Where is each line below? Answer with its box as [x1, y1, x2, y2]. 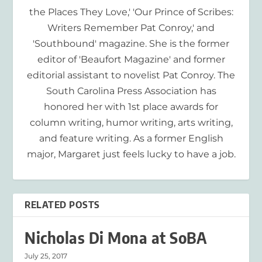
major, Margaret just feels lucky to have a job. [26, 149, 236, 160]
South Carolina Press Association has [46, 85, 216, 97]
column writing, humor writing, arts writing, [29, 117, 233, 129]
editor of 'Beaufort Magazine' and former [37, 54, 225, 65]
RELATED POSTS [25, 199, 100, 211]
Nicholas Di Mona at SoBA [25, 228, 208, 248]
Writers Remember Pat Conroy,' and [47, 22, 215, 34]
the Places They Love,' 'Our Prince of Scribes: [29, 6, 233, 18]
